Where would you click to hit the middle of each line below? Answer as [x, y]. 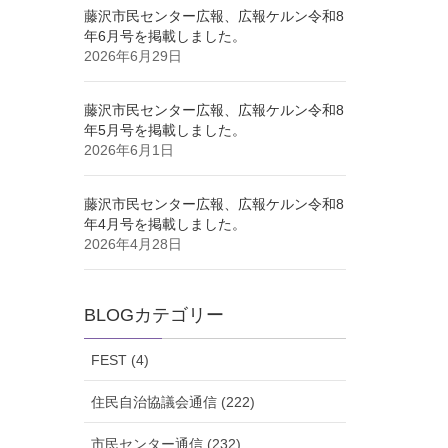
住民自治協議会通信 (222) [172, 402]
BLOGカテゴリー [153, 315]
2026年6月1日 [128, 150]
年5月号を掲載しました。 [164, 130]
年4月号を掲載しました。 [164, 224]
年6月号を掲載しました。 [164, 36]
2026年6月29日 [132, 56]
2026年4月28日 [132, 244]
